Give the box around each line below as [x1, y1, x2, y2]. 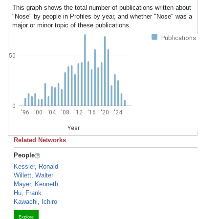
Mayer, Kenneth [14, 180, 58, 188]
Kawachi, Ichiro [14, 198, 57, 205]
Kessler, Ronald [14, 163, 58, 170]
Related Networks [14, 136, 66, 144]
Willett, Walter [14, 172, 53, 179]
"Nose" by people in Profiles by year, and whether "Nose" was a [12, 13, 192, 20]
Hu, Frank [14, 189, 42, 197]
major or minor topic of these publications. [12, 22, 131, 29]
